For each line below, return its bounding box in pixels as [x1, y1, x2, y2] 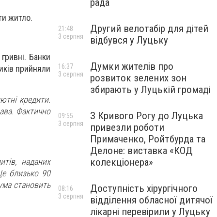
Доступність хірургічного [90, 183, 198, 194]
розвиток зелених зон [90, 72, 186, 84]
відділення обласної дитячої [90, 194, 213, 206]
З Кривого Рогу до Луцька [90, 110, 203, 122]
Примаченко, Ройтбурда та [90, 133, 205, 145]
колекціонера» [90, 156, 153, 168]
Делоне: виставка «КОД [90, 145, 193, 156]
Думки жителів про [90, 61, 173, 72]
